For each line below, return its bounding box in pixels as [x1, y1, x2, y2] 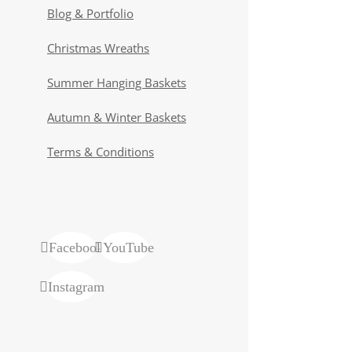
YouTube [103, 240, 154, 255]
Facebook [48, 240, 104, 255]
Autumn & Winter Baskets [47, 108, 186, 125]
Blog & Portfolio [47, 5, 134, 21]
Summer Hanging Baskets [47, 74, 186, 90]
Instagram [47, 279, 104, 295]
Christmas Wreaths [47, 39, 149, 56]
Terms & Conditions [47, 143, 154, 159]
